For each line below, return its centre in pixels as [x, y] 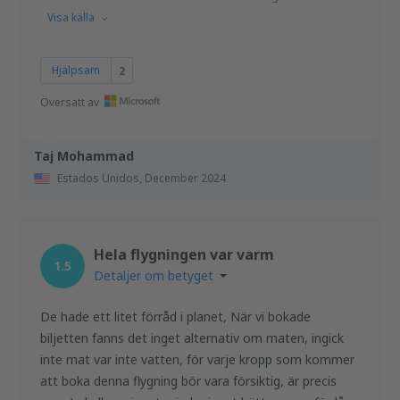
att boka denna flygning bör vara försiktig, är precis [188, 381]
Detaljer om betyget [154, 275]
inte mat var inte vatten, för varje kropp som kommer [197, 359]
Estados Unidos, [101, 178]
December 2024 [185, 178]
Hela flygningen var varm [184, 254]
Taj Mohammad [84, 156]
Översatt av [70, 102]
